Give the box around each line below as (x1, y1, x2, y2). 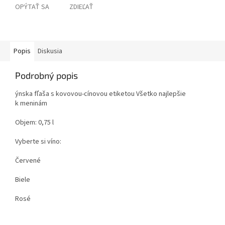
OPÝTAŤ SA (15, 2, 49, 13)
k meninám (15, 98, 47, 109)
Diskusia (38, 46, 62, 57)
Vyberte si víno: (15, 137, 61, 147)
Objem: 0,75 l (15, 118, 54, 128)
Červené (15, 156, 41, 166)
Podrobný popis (15, 70, 78, 81)
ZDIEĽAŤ (69, 2, 93, 13)
